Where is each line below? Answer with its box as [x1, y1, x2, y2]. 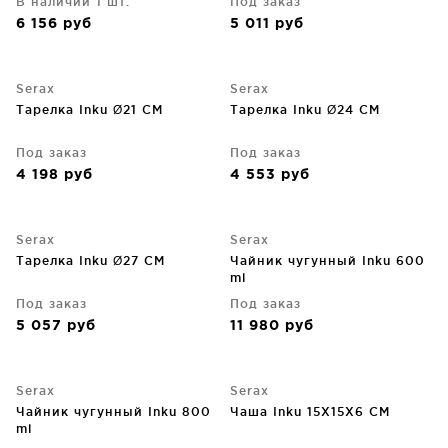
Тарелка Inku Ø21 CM [16, 103, 163, 116]
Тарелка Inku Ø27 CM [16, 254, 165, 267]
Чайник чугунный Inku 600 [230, 254, 425, 267]
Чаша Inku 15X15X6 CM [230, 405, 390, 418]
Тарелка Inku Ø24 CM [230, 103, 380, 116]
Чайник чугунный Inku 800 [16, 405, 211, 418]
